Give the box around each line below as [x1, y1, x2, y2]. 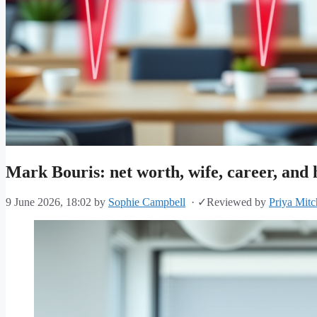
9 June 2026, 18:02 [6, 196, 91, 209]
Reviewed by [207, 196, 269, 209]
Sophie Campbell [108, 196, 185, 209]
